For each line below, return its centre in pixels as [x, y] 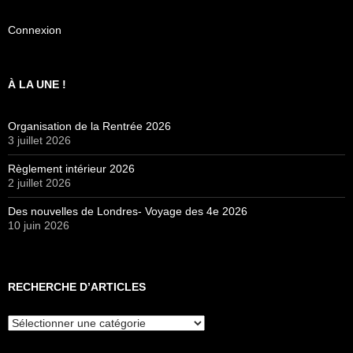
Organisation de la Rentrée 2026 [89, 126]
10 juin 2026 [39, 225]
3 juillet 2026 [39, 140]
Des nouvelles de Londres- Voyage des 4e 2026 [128, 211]
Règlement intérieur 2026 [71, 168]
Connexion [35, 30]
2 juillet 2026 [39, 182]
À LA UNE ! [37, 84]
